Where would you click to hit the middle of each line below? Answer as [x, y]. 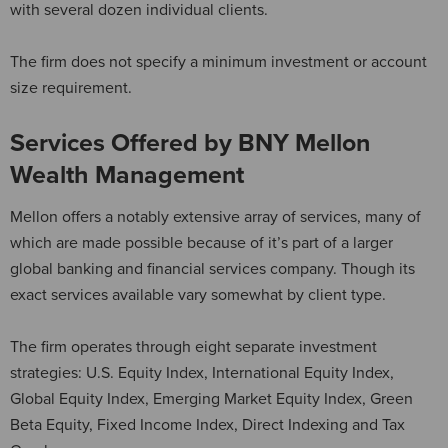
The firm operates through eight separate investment [193, 346]
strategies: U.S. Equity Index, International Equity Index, [202, 372]
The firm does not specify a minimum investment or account [218, 61]
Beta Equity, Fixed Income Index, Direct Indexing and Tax [207, 424]
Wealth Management [127, 174]
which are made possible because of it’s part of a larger [201, 242]
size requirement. [73, 87]
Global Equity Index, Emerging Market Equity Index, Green [211, 398]
